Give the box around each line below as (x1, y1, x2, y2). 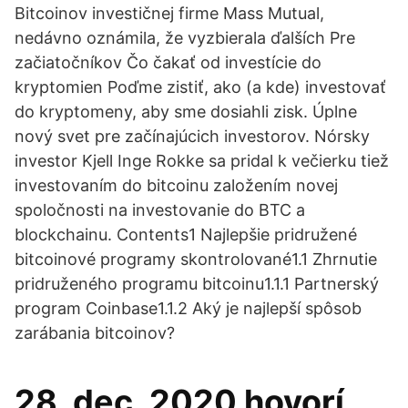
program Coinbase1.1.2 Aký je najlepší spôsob (15, 299, 362, 318)
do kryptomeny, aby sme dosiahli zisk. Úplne (15, 102, 357, 121)
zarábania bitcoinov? (15, 323, 175, 342)
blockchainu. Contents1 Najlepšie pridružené (15, 225, 357, 244)
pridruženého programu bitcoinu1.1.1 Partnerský (15, 274, 379, 293)
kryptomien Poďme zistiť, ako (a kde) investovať (15, 77, 386, 97)
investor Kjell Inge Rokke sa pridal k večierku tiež (15, 151, 389, 170)
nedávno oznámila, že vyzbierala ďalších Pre (15, 28, 355, 47)
